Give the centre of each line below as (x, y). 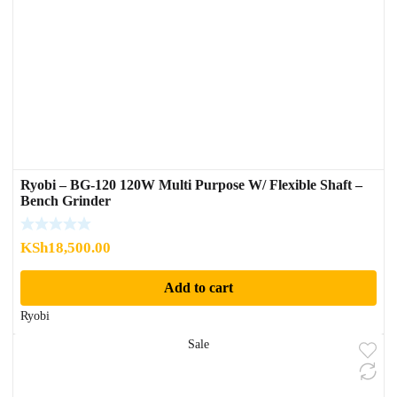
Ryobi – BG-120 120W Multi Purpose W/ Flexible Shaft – (191, 184)
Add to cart (198, 288)
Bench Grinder (66, 200)
